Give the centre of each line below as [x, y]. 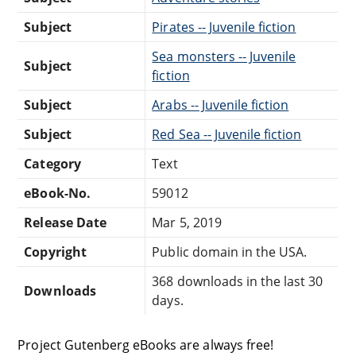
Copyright [55, 252]
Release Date [65, 222]
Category [52, 163]
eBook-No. [57, 193]
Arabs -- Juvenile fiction [221, 104]
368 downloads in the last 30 [238, 281]
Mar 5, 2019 [187, 222]
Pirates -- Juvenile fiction [224, 27]
